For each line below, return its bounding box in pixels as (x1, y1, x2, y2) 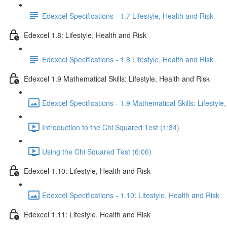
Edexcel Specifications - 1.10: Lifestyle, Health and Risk (42, 190, 219, 200)
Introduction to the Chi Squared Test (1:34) (42, 122, 179, 132)
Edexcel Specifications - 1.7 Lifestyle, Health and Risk (42, 10, 213, 21)
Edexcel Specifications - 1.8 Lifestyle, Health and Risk (42, 54, 213, 64)
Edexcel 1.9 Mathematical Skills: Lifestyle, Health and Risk (24, 73, 210, 84)
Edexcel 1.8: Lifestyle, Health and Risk (24, 29, 146, 40)
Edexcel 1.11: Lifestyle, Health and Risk (24, 209, 150, 219)
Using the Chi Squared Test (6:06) (42, 146, 152, 157)
